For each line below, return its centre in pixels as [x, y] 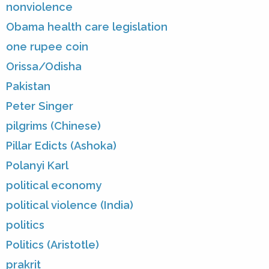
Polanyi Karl [37, 165]
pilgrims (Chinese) [53, 125]
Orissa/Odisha [44, 66]
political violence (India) [70, 205]
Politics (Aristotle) [53, 244]
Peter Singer [40, 106]
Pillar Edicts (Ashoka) [61, 145]
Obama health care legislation [87, 26]
